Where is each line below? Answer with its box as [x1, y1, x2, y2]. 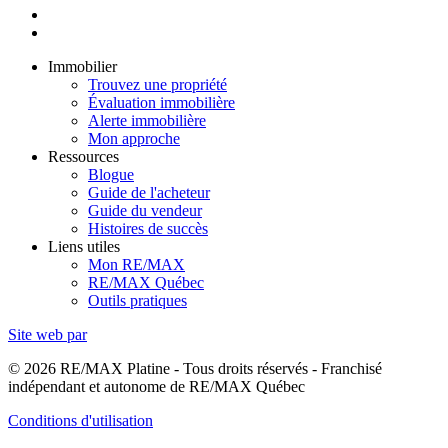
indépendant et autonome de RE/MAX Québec [8, 377, 305, 395]
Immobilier [48, 57, 117, 75]
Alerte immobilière [88, 111, 206, 129]
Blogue [88, 165, 134, 183]
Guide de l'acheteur [88, 183, 210, 201]
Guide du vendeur [88, 201, 202, 219]
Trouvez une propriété [88, 75, 227, 93]
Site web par [8, 325, 87, 343]
